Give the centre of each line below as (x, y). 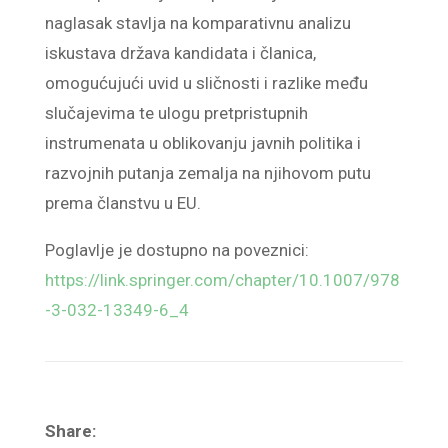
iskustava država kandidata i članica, (180, 53)
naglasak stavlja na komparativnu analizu (197, 23)
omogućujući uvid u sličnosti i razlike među (206, 83)
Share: (70, 431)
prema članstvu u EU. (122, 203)
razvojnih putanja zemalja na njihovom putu (207, 173)
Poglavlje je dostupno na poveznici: (176, 250)
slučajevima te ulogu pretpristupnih (176, 113)
